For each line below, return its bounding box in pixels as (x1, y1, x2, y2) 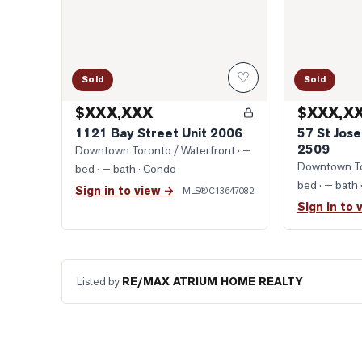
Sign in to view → (75, 183, 175, 199)
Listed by (77, 274, 122, 288)
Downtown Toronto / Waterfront (75, 143, 235, 158)
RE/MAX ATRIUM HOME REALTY (122, 274, 303, 289)
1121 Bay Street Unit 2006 (75, 124, 242, 141)
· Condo (136, 162, 176, 176)
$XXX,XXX (75, 103, 154, 123)
